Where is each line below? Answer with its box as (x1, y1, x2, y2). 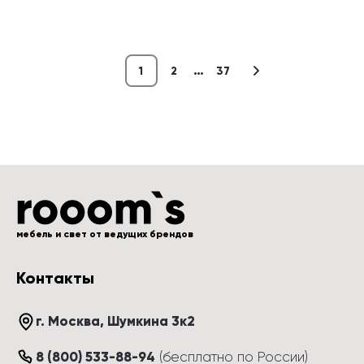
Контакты (16, 268, 94, 288)
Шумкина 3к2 (107, 313, 195, 330)
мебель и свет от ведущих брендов (16, 228, 193, 240)
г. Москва (36, 313, 100, 330)
